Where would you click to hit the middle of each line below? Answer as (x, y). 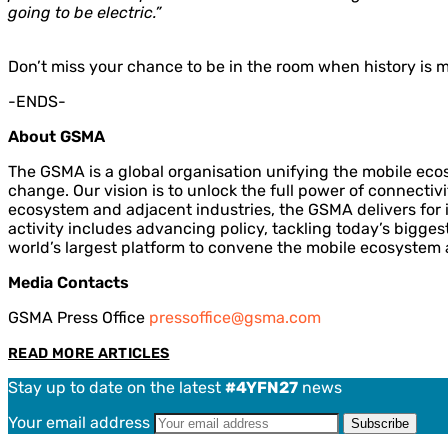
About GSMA (56, 137)
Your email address (81, 423)
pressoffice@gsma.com (235, 318)
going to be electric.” (84, 13)
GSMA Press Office (78, 318)
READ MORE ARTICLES (89, 354)
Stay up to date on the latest (116, 388)
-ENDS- (37, 102)
